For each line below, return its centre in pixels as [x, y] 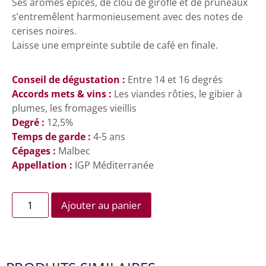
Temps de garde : [53, 136]
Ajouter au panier [101, 205]
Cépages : [35, 151]
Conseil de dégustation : [70, 79]
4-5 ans [109, 136]
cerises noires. [44, 31]
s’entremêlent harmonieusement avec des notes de [127, 16]
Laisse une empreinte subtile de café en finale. [115, 45]
